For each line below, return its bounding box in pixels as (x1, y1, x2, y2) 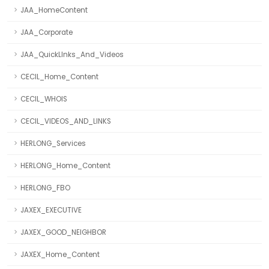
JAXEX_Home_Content (20, 250, 100, 259)
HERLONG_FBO (20, 183, 70, 193)
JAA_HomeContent (20, 5, 88, 15)
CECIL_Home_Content (20, 72, 98, 82)
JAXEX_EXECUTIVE (20, 205, 82, 215)
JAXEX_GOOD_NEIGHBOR (20, 228, 106, 237)
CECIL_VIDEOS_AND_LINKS (20, 116, 111, 126)
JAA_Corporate (20, 28, 73, 37)
